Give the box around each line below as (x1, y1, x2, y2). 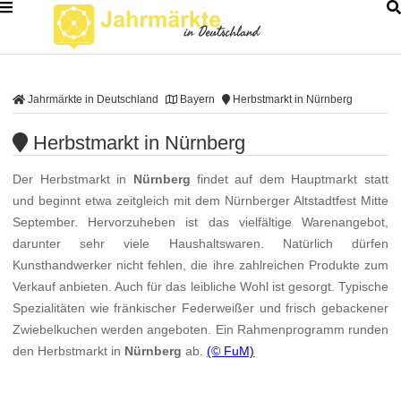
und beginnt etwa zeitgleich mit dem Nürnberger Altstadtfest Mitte (13, 193, 388, 209)
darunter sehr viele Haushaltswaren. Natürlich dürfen (13, 236, 388, 252)
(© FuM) (207, 344, 255, 359)
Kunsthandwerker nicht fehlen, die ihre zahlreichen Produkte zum (13, 258, 388, 273)
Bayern (177, 93, 216, 106)
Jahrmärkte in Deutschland (24, 93, 158, 106)
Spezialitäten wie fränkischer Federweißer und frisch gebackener (13, 301, 388, 316)
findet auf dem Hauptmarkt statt (190, 172, 388, 187)
